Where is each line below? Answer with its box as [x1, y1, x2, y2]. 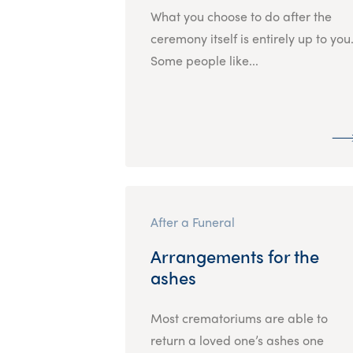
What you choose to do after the [150, 6, 332, 25]
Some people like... [150, 50, 258, 69]
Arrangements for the [150, 243, 319, 269]
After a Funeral [150, 212, 235, 231]
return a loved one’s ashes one [150, 330, 324, 349]
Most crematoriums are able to [150, 308, 328, 327]
